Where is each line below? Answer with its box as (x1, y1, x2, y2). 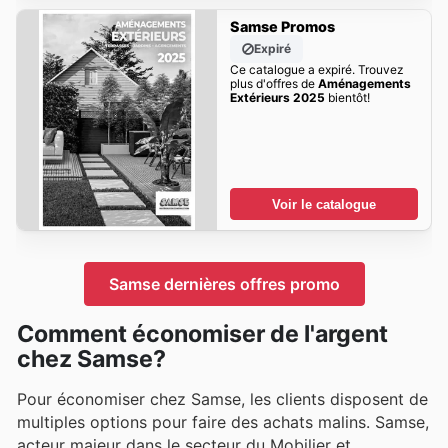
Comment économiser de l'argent (17, 319, 388, 348)
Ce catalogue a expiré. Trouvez (229, 62, 404, 78)
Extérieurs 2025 (229, 90, 325, 106)
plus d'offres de (229, 76, 318, 92)
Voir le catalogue (272, 196, 376, 212)
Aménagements (317, 76, 411, 92)
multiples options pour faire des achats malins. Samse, (17, 411, 429, 432)
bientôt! (324, 90, 370, 106)
